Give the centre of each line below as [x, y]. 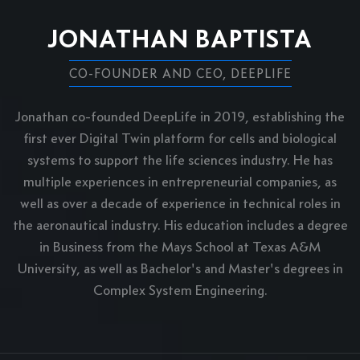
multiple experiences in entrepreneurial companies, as [180, 182]
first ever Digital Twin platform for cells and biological [180, 139]
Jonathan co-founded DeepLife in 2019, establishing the [180, 117]
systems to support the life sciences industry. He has [180, 160]
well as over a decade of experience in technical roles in [180, 204]
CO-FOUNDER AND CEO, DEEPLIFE [180, 74]
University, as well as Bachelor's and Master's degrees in [180, 269]
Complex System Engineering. [180, 290]
